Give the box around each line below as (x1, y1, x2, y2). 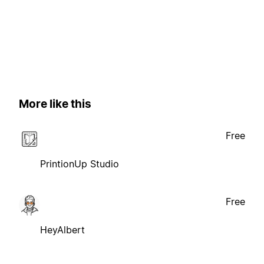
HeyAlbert (40, 223, 85, 236)
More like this (19, 97, 91, 111)
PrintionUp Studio (40, 157, 119, 170)
